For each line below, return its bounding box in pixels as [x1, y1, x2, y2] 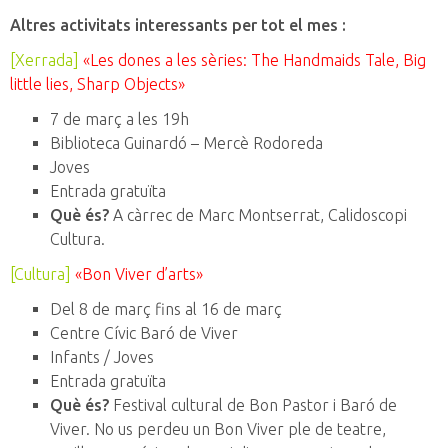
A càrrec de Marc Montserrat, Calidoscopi [109, 206, 407, 225]
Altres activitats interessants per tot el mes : [10, 16, 346, 35]
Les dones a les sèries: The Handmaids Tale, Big [90, 51, 426, 70]
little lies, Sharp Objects [10, 75, 178, 94]
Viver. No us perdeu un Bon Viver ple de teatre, [50, 420, 386, 439]
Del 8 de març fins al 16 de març [50, 300, 282, 319]
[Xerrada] [10, 51, 79, 70]
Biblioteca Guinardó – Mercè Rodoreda [50, 134, 323, 153]
